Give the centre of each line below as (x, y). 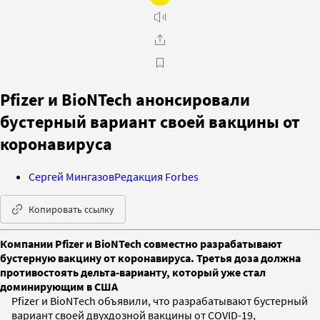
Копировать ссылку (71, 209)
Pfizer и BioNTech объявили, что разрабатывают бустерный (160, 300)
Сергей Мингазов (71, 176)
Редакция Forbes (156, 176)
